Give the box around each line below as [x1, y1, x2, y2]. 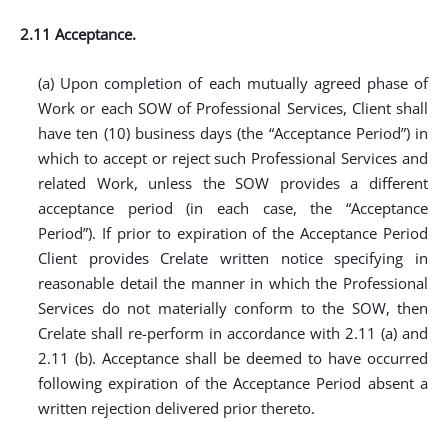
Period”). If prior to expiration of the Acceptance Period [38, 223, 428, 243]
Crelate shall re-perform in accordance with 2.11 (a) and [38, 323, 428, 343]
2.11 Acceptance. [20, 24, 136, 44]
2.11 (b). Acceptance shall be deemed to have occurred [38, 348, 428, 368]
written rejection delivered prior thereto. [38, 398, 315, 418]
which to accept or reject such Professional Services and [38, 148, 428, 168]
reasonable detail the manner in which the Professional [38, 273, 428, 293]
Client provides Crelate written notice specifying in [38, 248, 428, 268]
